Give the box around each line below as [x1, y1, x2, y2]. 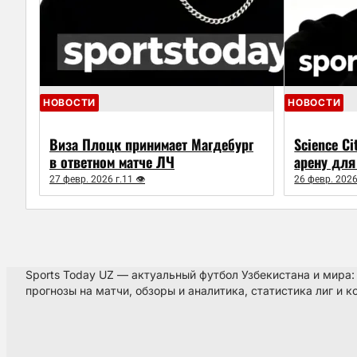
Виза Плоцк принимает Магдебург [49, 134, 253, 155]
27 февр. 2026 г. [49, 174, 122, 186]
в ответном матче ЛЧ [49, 151, 175, 173]
